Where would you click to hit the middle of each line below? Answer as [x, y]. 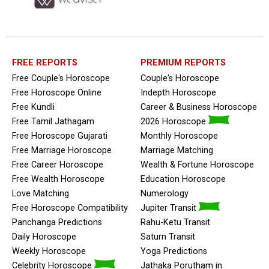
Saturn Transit [168, 237]
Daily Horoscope [44, 237]
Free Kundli [33, 107]
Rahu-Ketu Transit [175, 222]
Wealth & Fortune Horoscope [197, 165]
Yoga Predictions [174, 251]
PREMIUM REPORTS [183, 63]
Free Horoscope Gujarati [60, 136]
